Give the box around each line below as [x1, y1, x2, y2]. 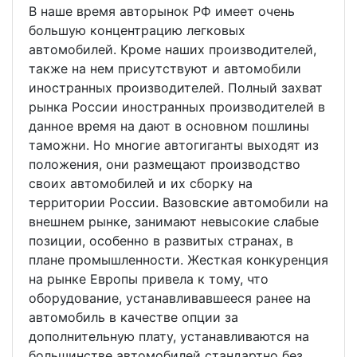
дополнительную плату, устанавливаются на [29, 328, 309, 345]
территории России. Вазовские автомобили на [29, 194, 328, 211]
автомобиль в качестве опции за [29, 309, 238, 326]
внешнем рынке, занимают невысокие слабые [29, 214, 319, 230]
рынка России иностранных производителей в [29, 99, 325, 116]
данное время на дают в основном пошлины [29, 118, 309, 135]
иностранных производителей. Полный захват [29, 80, 323, 96]
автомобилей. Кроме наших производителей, [29, 41, 316, 58]
